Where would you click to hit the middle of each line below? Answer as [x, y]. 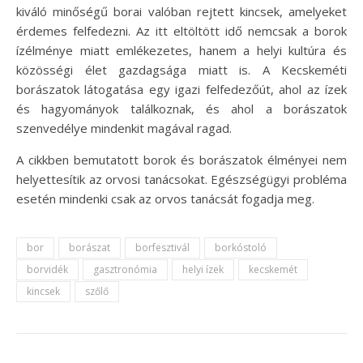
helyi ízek [203, 270]
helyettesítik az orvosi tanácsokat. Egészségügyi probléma [181, 179]
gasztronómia [125, 270]
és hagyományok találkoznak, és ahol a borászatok [181, 109]
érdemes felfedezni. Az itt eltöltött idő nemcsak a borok [181, 31]
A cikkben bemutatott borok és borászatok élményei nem [181, 160]
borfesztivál [162, 248]
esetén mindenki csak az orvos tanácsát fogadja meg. [165, 199]
